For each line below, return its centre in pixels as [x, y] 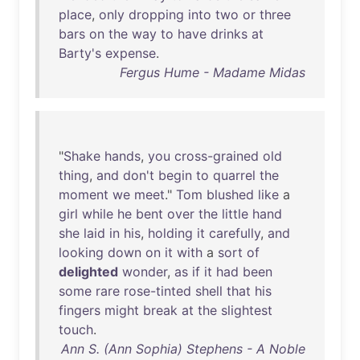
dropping [156, 14]
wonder [145, 272]
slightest [247, 310]
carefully [235, 233]
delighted [88, 272]
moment [84, 194]
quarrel [234, 175]
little [235, 214]
